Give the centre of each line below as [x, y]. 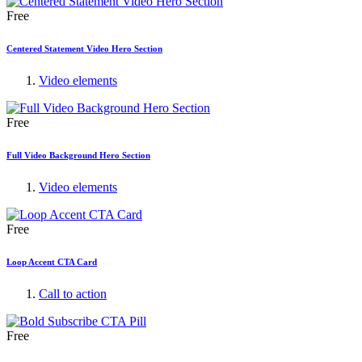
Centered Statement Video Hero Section [84, 48]
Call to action [73, 293]
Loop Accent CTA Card [52, 261]
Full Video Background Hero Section [78, 155]
